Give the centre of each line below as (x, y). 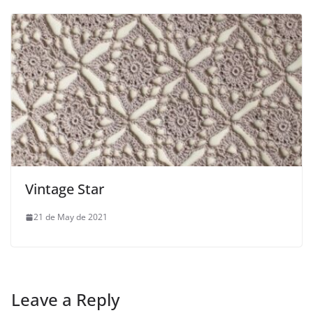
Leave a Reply (65, 300)
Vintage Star (65, 189)
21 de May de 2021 (71, 217)
